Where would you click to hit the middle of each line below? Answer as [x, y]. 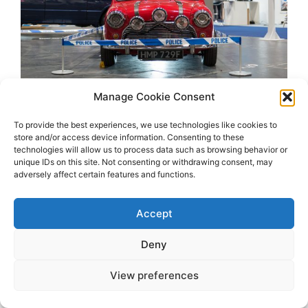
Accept [154, 213]
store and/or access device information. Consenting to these [129, 137]
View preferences [154, 275]
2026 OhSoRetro [154, 220]
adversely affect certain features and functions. [104, 174]
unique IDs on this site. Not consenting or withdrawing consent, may [143, 162]
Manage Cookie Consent [154, 97]
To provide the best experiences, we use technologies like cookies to [145, 125]
